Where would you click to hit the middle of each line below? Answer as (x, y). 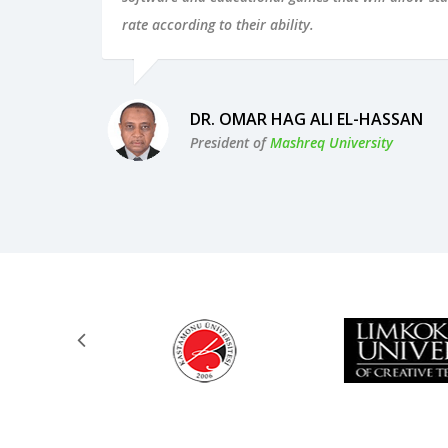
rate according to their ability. (218, 25)
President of (230, 143)
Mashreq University (331, 143)
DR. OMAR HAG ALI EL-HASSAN (306, 119)
